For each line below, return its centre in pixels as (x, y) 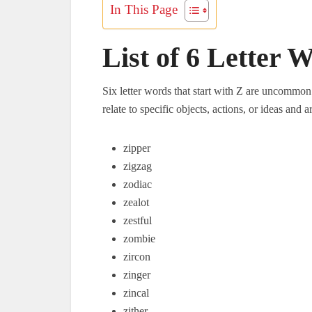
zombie (139, 239)
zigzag (138, 166)
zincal (136, 293)
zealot (136, 202)
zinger (137, 275)
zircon (137, 257)
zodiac (138, 184)
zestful (138, 220)
